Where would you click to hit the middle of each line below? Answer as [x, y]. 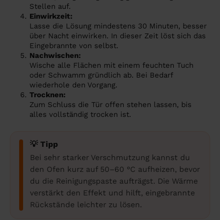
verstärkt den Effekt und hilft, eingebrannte [112, 193]
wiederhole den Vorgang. [73, 85]
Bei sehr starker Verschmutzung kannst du [110, 158]
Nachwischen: [55, 56]
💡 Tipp [44, 144]
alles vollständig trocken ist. [80, 115]
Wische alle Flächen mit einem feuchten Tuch [111, 66]
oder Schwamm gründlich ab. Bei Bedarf [101, 75]
